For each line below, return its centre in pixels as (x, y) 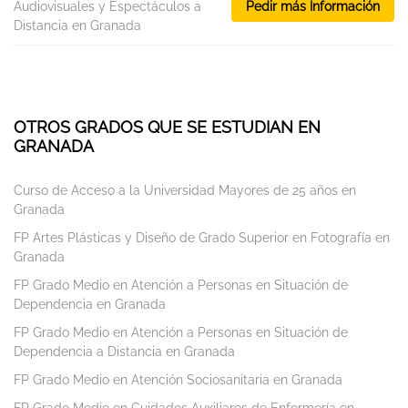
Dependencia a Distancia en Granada (124, 352)
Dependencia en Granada (90, 305)
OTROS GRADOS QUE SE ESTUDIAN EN (167, 127)
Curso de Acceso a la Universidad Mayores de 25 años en (185, 191)
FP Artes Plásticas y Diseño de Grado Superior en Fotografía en (202, 238)
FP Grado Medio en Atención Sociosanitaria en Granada (178, 380)
